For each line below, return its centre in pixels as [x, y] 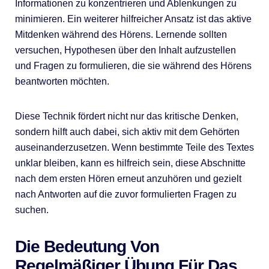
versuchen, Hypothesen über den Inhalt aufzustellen [125, 50]
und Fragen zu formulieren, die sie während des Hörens [133, 65]
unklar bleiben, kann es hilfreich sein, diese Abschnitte [130, 163]
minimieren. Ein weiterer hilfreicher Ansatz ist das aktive [133, 19]
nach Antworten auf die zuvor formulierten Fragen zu [125, 194]
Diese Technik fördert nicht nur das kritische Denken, [126, 116]
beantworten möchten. [62, 81]
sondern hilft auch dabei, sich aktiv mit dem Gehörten [127, 131]
